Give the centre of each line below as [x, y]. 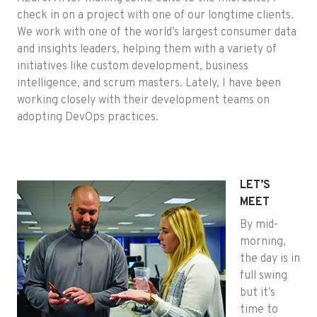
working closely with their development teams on [143, 101]
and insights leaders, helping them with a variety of [147, 50]
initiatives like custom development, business [133, 67]
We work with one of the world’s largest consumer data [157, 33]
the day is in [270, 259]
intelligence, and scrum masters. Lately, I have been [149, 84]
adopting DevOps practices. [88, 118]
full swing [264, 276]
